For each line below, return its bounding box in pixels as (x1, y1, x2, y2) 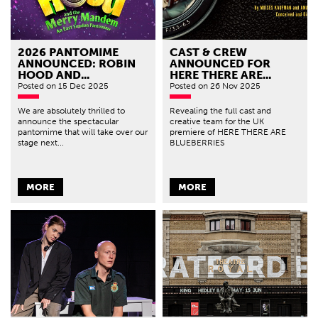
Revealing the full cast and (170, 105, 271, 116)
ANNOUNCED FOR (170, 56, 270, 70)
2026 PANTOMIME (18, 45, 119, 59)
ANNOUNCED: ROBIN (18, 56, 136, 70)
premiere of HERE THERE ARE (170, 126, 286, 137)
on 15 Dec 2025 (46, 80, 109, 91)
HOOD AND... (18, 67, 89, 82)
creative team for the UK (170, 116, 264, 126)
